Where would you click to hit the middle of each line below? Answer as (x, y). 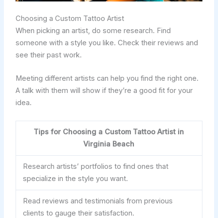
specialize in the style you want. (76, 178)
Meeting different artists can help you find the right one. (107, 79)
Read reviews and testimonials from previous (98, 201)
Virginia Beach (109, 144)
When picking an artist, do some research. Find (93, 31)
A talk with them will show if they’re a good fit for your (104, 91)
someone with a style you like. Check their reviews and (107, 43)
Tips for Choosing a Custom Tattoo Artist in (109, 132)
